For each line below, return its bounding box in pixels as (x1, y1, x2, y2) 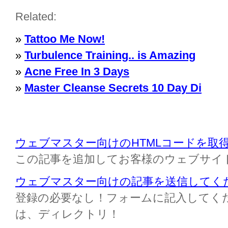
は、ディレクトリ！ (15, 208, 120, 220)
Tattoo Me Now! (24, 33, 105, 45)
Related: (15, 10, 56, 23)
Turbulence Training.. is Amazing (24, 49, 195, 62)
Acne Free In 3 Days (24, 65, 129, 78)
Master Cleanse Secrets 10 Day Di (24, 81, 202, 94)
